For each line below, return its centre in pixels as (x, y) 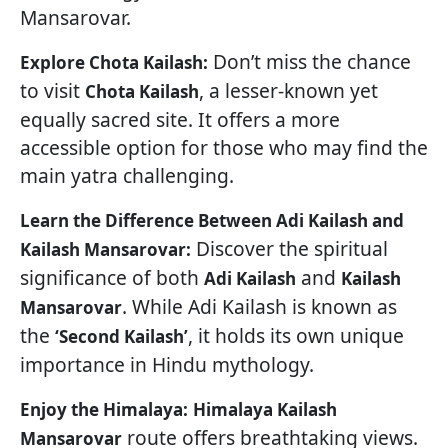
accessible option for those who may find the (224, 148)
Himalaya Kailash (265, 410)
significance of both (112, 278)
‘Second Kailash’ (121, 337)
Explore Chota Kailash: (114, 63)
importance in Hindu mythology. (167, 365)
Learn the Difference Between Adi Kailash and (212, 221)
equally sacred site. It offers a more (180, 120)
